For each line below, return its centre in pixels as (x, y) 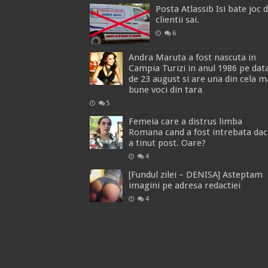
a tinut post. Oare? (167, 143)
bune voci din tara (165, 89)
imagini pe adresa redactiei (184, 185)
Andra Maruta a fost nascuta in (192, 57)
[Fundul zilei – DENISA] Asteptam (195, 174)
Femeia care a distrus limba (185, 121)
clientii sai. (177, 19)
